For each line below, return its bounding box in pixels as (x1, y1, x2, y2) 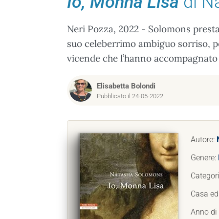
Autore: (191, 135, 217, 144)
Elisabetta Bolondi (97, 82, 155, 90)
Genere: (191, 153, 218, 162)
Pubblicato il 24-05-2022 (97, 92, 163, 100)
